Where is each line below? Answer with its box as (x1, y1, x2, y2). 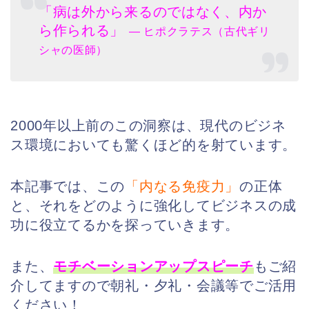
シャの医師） (39, 43, 108, 56)
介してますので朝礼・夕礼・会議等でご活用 (10, 277, 297, 293)
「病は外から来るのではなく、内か (39, 3, 267, 19)
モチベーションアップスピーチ (53, 258, 254, 274)
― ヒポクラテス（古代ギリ (128, 25, 270, 37)
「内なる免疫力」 (125, 178, 240, 194)
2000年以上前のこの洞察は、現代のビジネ (10, 117, 286, 133)
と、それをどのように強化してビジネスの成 (10, 197, 297, 213)
